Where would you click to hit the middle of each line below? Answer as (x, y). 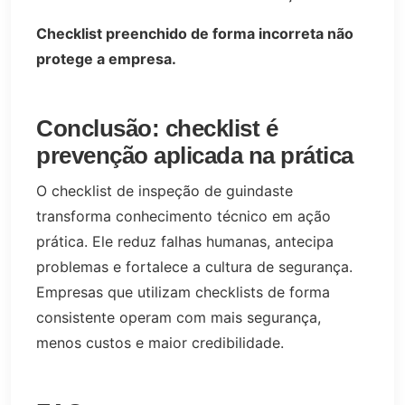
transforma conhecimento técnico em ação (184, 216)
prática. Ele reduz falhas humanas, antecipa (185, 241)
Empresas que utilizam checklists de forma (183, 292)
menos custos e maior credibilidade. (160, 342)
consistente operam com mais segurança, (179, 317)
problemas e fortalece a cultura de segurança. (194, 266)
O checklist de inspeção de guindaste (165, 190)
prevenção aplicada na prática (195, 156)
